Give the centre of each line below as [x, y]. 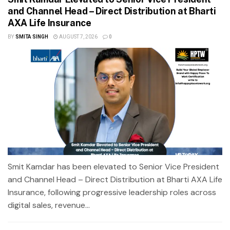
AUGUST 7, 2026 [78, 37]
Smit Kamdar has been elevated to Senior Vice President [113, 166]
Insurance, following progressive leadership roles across [112, 192]
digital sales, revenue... [49, 205]
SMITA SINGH [32, 37]
